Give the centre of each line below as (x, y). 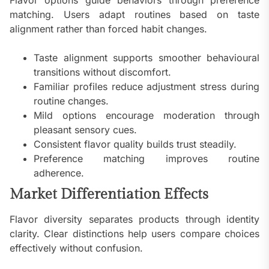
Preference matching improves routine (147, 159)
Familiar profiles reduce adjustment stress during (147, 87)
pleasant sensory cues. (85, 130)
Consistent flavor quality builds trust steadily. (135, 144)
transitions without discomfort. (102, 72)
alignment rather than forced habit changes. (108, 29)
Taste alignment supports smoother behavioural (147, 58)
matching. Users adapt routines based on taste (134, 15)
